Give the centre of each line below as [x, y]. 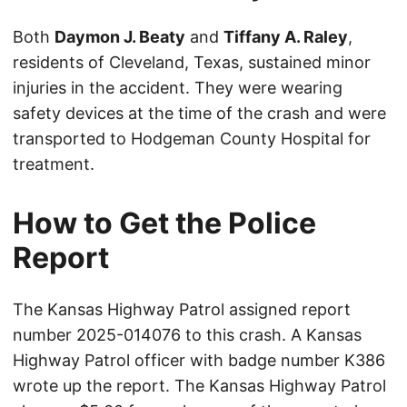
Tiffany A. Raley [286, 37]
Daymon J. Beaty [120, 37]
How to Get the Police [164, 223]
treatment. [54, 164]
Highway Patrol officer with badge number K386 [199, 361]
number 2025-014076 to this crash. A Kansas [187, 335]
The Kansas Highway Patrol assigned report [182, 310]
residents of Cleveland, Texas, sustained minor [192, 63]
